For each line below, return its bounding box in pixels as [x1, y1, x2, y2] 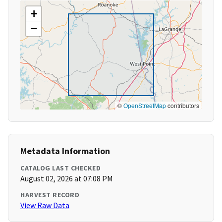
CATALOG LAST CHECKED [20, 164, 101, 173]
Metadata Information [20, 145, 110, 157]
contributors [166, 101, 199, 110]
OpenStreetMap [123, 101, 166, 110]
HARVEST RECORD [20, 190, 79, 200]
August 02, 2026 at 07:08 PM [20, 173, 113, 184]
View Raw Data [20, 200, 69, 211]
